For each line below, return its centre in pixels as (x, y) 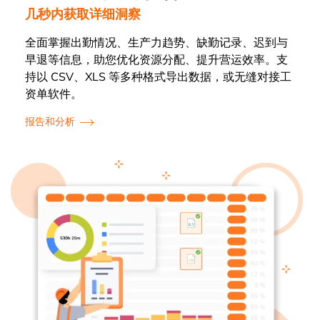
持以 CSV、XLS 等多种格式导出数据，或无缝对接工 (158, 77)
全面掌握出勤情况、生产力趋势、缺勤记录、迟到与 (156, 42)
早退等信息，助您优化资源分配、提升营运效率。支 (156, 60)
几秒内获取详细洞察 (83, 14)
